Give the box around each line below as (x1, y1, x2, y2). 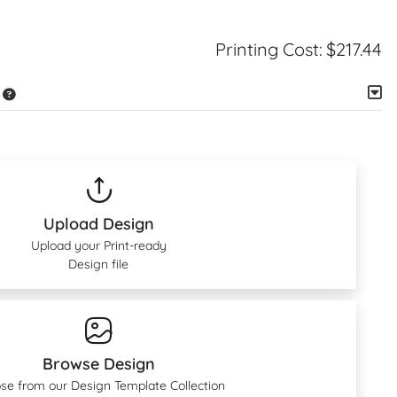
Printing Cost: (215, 37, 323, 60)
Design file (68, 256, 128, 273)
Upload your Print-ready (30, 237, 167, 254)
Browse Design (42, 354, 155, 375)
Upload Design (43, 214, 154, 235)
